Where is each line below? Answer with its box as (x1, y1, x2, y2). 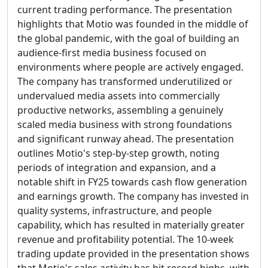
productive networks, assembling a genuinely (17, 103, 223, 117)
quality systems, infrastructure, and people (17, 204, 212, 217)
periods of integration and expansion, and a (17, 161, 216, 174)
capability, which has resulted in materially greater (17, 218, 245, 232)
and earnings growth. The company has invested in (17, 190, 249, 203)
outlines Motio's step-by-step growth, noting (17, 147, 220, 160)
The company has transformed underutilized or (17, 75, 233, 88)
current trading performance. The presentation (17, 3, 232, 16)
